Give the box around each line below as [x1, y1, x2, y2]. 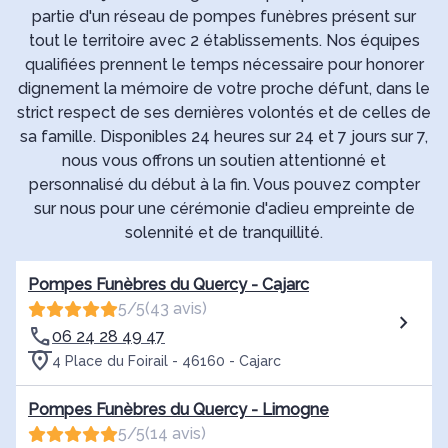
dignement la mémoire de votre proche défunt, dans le [18, 79, 430, 99]
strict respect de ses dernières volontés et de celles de [17, 103, 431, 123]
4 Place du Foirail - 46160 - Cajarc [52, 352, 281, 369]
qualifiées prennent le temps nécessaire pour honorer [24, 55, 424, 75]
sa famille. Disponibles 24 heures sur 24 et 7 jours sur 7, [20, 127, 428, 147]
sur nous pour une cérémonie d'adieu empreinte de [33, 199, 415, 219]
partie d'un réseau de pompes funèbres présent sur [32, 7, 416, 27]
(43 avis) [145, 299, 207, 319]
